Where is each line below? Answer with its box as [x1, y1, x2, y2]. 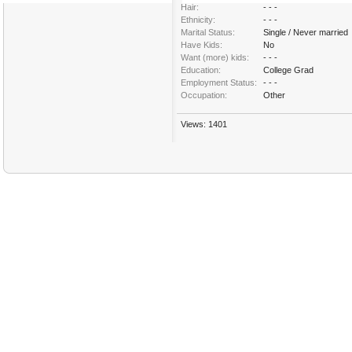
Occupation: [181, 90, 227, 100]
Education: [181, 65, 221, 75]
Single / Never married [263, 27, 348, 37]
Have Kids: [181, 40, 222, 49]
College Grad [263, 65, 313, 75]
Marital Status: [181, 27, 235, 37]
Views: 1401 [181, 119, 227, 129]
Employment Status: [181, 78, 257, 87]
